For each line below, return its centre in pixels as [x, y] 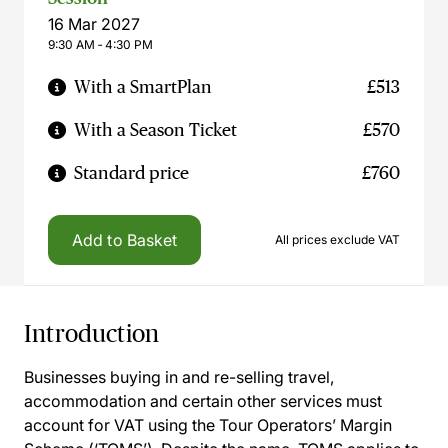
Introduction [92, 333]
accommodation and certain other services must [203, 401]
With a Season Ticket [155, 130]
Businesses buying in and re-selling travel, [179, 377]
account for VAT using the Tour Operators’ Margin [208, 425]
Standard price [131, 173]
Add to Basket [125, 240]
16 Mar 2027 [94, 24]
